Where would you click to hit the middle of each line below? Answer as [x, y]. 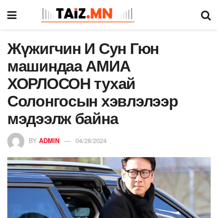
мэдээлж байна [63, 118]
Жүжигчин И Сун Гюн [83, 48]
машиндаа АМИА [69, 65]
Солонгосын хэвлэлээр [93, 100]
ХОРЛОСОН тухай [72, 83]
